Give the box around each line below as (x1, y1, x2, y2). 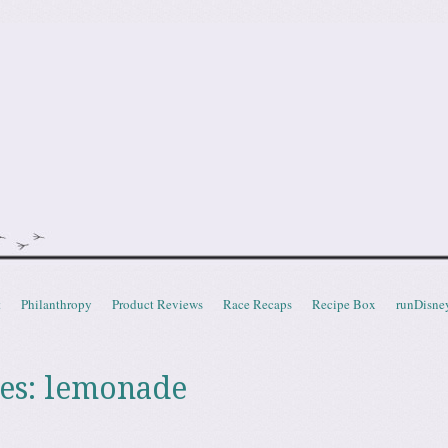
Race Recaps (223, 295, 292, 313)
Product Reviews (112, 295, 203, 313)
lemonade (43, 371, 187, 406)
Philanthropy (21, 295, 92, 313)
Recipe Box (312, 295, 376, 313)
